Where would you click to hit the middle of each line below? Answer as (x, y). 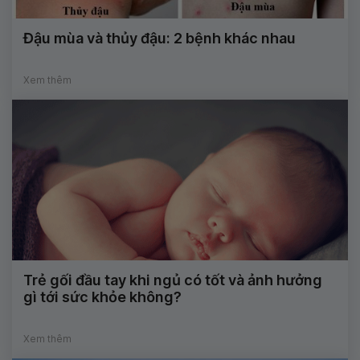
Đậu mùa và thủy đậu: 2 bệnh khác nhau (160, 39)
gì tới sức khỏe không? (102, 297)
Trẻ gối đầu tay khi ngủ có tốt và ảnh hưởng (173, 280)
